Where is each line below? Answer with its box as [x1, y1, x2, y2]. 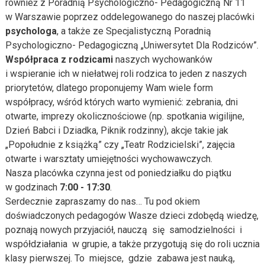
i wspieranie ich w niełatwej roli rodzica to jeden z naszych [5, 68, 247, 79]
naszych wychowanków [112, 54, 212, 65]
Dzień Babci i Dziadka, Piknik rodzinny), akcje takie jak [5, 125, 228, 136]
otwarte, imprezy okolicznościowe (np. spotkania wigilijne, [5, 111, 244, 122]
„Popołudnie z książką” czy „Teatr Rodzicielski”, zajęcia [5, 139, 235, 150]
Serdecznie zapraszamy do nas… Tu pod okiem [5, 196, 200, 207]
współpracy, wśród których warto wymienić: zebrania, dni [5, 96, 238, 108]
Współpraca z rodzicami [5, 54, 113, 65]
